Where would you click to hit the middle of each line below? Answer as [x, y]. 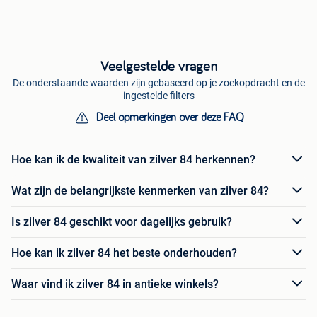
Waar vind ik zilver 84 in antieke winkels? [115, 284]
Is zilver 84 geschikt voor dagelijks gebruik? [122, 221]
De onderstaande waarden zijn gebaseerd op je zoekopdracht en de [158, 83]
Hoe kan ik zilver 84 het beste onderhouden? [124, 253]
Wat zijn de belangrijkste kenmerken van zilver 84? [140, 190]
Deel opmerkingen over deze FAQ [170, 118]
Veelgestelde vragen [158, 67]
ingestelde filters [158, 96]
